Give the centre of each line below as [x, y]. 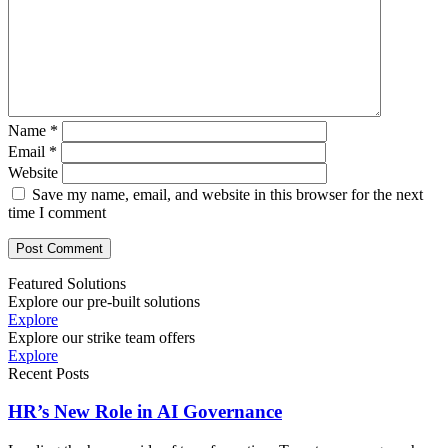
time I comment [57, 212]
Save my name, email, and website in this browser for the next [227, 194]
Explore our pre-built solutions [104, 301]
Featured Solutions [67, 283]
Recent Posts [48, 373]
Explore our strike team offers [101, 337]
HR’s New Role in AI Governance [145, 412]
